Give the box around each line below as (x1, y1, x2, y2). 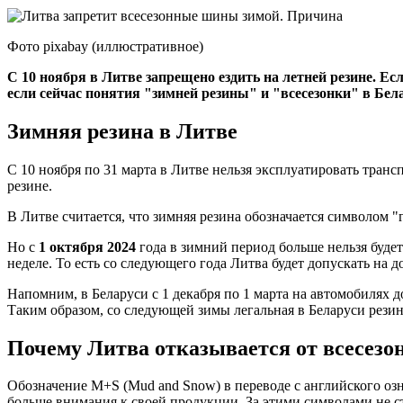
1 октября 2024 (39, 238, 136, 255)
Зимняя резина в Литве (7, 119, 237, 143)
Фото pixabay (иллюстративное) (7, 38, 203, 54)
